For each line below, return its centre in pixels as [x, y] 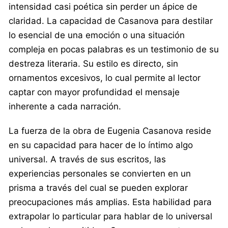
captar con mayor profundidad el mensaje [94, 92]
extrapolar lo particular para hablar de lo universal [110, 216]
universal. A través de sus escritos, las [87, 159]
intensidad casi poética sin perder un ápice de [103, 6]
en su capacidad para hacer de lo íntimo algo [101, 145]
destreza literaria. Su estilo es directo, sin [93, 63]
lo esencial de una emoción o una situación [97, 35]
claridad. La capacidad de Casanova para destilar [111, 21]
